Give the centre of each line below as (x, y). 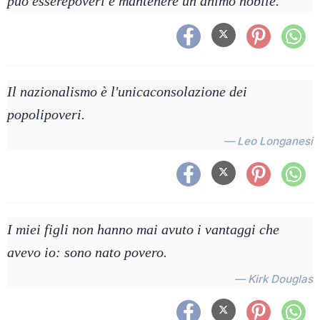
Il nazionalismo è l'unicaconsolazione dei (127, 91)
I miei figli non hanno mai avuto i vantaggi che (143, 229)
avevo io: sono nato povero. (87, 252)
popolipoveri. (46, 114)
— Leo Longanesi (268, 141)
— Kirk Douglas (274, 279)
